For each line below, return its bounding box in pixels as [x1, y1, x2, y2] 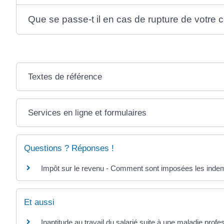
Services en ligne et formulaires [28, 107, 147, 117]
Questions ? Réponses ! [24, 143, 114, 153]
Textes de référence [28, 71, 102, 81]
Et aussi [24, 197, 54, 207]
